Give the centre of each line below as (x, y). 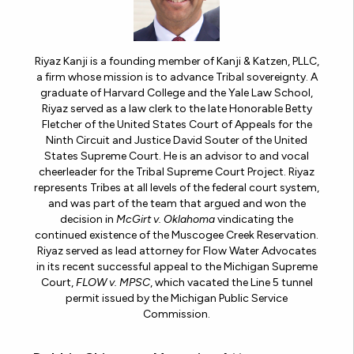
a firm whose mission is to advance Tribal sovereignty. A (177, 77)
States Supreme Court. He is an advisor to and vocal (177, 156)
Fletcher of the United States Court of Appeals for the (177, 124)
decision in (88, 219)
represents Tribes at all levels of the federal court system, (177, 187)
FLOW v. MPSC (113, 282)
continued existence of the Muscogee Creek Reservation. (177, 235)
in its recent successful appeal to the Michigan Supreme (177, 266)
